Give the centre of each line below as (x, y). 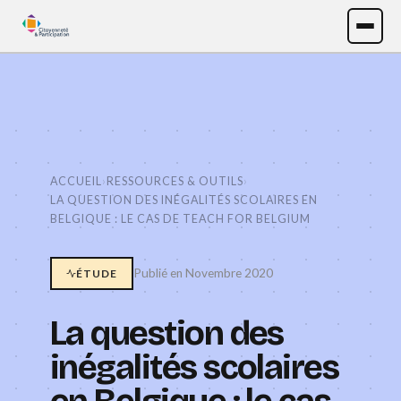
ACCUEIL (76, 181)
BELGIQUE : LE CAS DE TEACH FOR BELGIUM (180, 219)
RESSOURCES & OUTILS (175, 181)
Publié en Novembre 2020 (203, 273)
